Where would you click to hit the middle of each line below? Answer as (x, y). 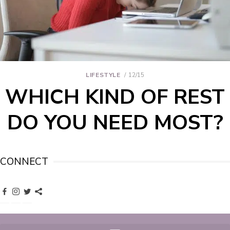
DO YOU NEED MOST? (115, 123)
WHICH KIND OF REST (115, 97)
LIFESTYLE (103, 75)
